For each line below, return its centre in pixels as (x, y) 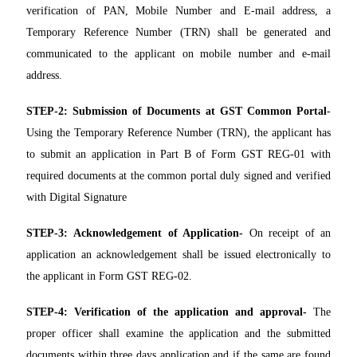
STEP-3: (47, 233)
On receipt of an (287, 233)
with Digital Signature (76, 198)
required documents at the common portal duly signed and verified (178, 176)
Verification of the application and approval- (190, 312)
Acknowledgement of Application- (159, 233)
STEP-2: (47, 112)
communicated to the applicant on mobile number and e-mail (178, 54)
